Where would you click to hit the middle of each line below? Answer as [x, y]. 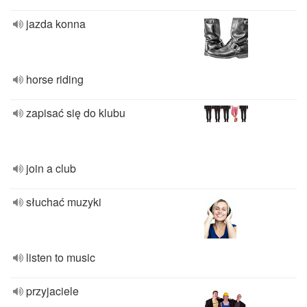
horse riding [55, 79]
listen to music [61, 257]
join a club [51, 168]
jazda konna [56, 24]
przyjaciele [52, 291]
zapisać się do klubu [76, 113]
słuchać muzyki [64, 202]
